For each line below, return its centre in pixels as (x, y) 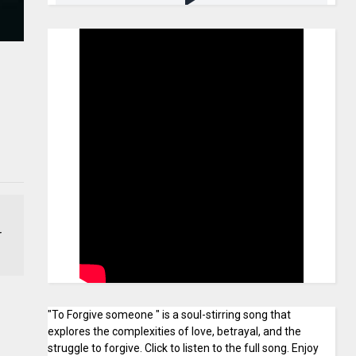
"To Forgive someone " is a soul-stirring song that (170, 315)
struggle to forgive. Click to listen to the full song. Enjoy (184, 348)
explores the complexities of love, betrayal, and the (175, 331)
